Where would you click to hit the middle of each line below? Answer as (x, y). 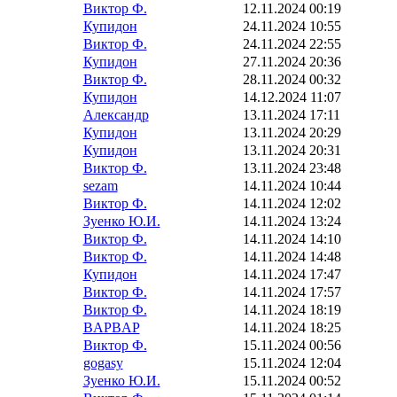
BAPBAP (111, 327)
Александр (116, 115)
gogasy (103, 363)
